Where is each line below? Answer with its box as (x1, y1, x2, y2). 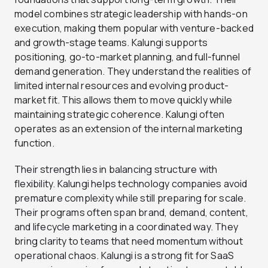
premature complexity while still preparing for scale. (14, 191, 246, 205)
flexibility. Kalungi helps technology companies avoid (14, 176, 248, 190)
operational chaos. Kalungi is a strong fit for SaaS (14, 248, 234, 262)
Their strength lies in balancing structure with (14, 162, 218, 176)
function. (14, 136, 54, 150)
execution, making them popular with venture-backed (14, 21, 254, 35)
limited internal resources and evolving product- (14, 78, 229, 92)
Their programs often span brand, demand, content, (14, 205, 248, 219)
